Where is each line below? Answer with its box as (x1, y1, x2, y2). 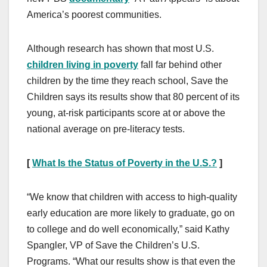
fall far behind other (138, 60, 222, 70)
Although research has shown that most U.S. (27, 44, 214, 54)
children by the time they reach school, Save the (27, 76, 228, 86)
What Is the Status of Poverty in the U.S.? (32, 158, 217, 169)
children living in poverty (27, 60, 138, 70)
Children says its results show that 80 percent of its (27, 92, 240, 103)
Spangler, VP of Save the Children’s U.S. (27, 240, 200, 251)
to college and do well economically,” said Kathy (27, 224, 229, 235)
